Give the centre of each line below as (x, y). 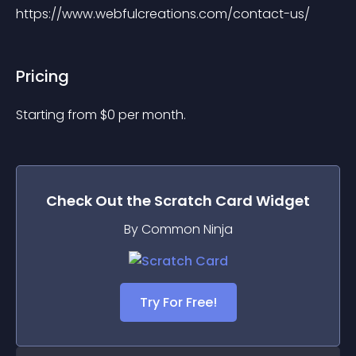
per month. (152, 115)
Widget (281, 201)
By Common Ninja (178, 229)
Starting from (58, 115)
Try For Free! (178, 302)
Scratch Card (203, 201)
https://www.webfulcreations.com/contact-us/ (163, 14)
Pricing (43, 76)
